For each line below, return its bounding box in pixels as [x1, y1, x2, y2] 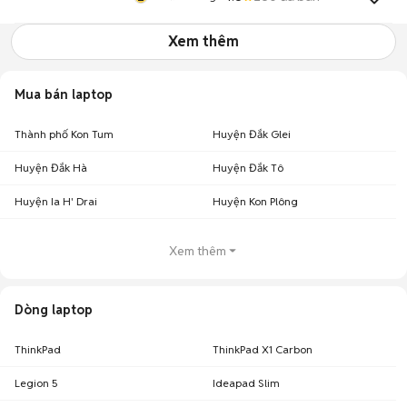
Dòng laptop [15, 302, 93, 318]
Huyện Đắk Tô [213, 161, 283, 174]
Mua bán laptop [15, 86, 113, 103]
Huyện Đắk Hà [15, 161, 87, 174]
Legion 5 [15, 376, 58, 390]
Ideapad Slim [213, 376, 280, 390]
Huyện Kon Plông [213, 194, 298, 208]
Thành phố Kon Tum [15, 127, 114, 141]
